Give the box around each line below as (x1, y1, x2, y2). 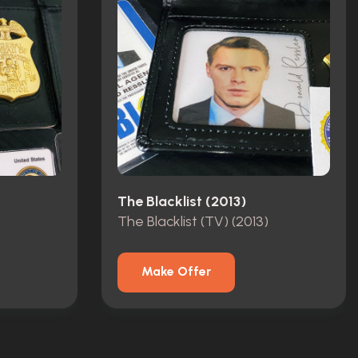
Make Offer (141, 264, 211, 280)
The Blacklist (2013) (117, 193, 246, 211)
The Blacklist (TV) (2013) (117, 212, 268, 230)
